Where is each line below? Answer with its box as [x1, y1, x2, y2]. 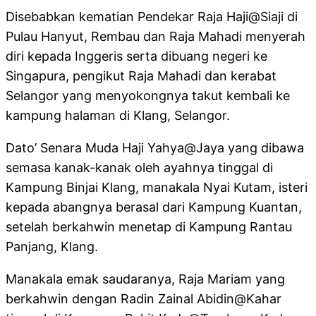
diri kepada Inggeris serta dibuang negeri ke [6, 49, 267, 64]
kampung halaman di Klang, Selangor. [6, 108, 230, 123]
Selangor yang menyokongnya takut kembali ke [6, 88, 290, 104]
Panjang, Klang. [6, 239, 98, 255]
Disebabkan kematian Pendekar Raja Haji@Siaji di [6, 9, 298, 25]
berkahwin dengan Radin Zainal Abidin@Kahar [6, 291, 281, 307]
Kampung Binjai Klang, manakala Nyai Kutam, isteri [6, 180, 308, 195]
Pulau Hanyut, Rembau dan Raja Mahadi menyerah [6, 29, 305, 44]
